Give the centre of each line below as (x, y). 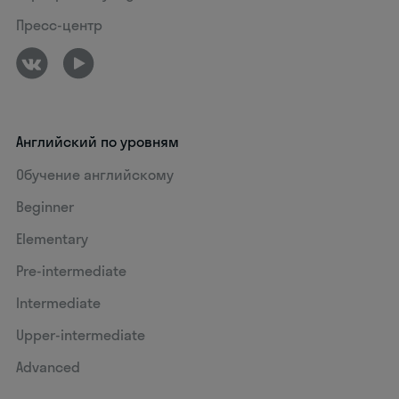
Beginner (45, 207)
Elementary (53, 239)
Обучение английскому (95, 175)
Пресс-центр (60, 25)
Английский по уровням (98, 142)
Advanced (49, 367)
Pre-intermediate (72, 271)
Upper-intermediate (81, 335)
